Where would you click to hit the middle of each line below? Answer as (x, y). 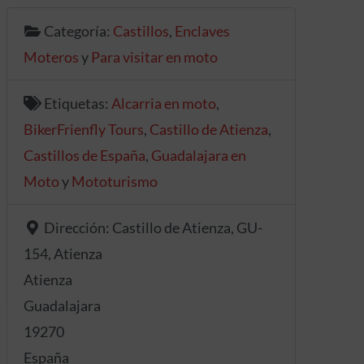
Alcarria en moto (164, 103)
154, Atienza (63, 253)
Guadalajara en (198, 155)
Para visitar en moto (154, 57)
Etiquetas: (78, 103)
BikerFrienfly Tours (83, 129)
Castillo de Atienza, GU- (188, 227)
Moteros (51, 57)
